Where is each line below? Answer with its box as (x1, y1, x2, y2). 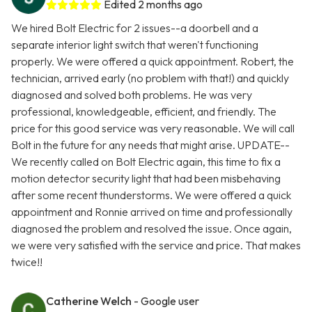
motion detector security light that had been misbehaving (11, 171, 281, 186)
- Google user (134, 294, 199, 309)
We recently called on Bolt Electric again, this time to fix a (11, 155, 281, 169)
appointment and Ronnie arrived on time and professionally (11, 205, 292, 219)
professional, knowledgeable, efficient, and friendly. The (11, 104, 276, 119)
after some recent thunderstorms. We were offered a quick (11, 188, 291, 203)
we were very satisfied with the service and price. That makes (11, 238, 301, 253)
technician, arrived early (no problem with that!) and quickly (11, 71, 289, 86)
